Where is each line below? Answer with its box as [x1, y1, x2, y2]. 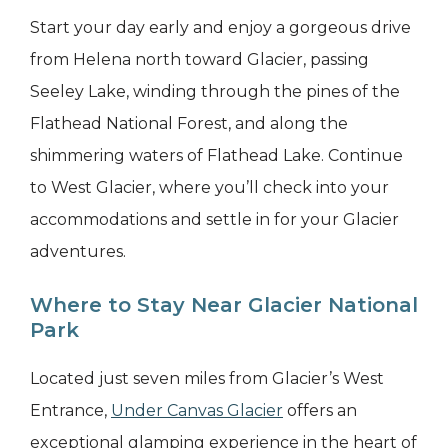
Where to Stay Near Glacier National [30, 293, 418, 318]
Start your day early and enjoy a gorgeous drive [30, 18, 411, 38]
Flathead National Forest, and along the [30, 114, 348, 134]
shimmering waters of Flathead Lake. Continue [30, 146, 403, 166]
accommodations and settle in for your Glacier [30, 210, 399, 230]
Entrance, [30, 401, 111, 421]
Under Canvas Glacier [111, 401, 283, 421]
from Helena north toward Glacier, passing [30, 50, 369, 70]
